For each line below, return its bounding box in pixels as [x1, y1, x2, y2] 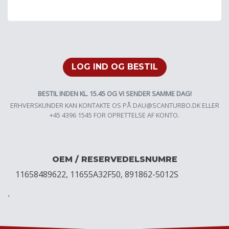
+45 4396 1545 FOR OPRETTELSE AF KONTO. [50, 110, 179, 120]
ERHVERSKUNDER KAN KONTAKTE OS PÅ [10, 101, 133, 110]
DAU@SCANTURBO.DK [132, 101, 200, 110]
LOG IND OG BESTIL [71, 62, 158, 72]
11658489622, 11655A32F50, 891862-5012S [15, 169, 178, 180]
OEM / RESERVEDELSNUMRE [52, 154, 177, 165]
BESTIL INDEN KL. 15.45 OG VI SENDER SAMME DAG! [37, 89, 192, 99]
